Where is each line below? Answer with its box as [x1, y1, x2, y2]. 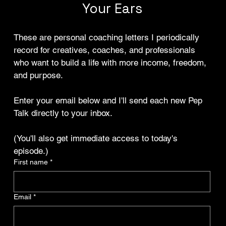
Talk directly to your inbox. [14, 108, 113, 119]
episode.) [14, 146, 49, 156]
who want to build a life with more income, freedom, [14, 58, 207, 68]
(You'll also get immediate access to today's [14, 133, 178, 144]
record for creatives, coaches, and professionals [14, 45, 196, 55]
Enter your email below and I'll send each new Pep [14, 95, 203, 106]
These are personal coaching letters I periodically [14, 32, 200, 43]
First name [14, 158, 48, 166]
